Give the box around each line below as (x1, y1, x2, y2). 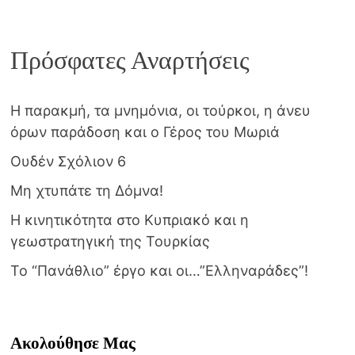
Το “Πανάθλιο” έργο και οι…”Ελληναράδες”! (10, 262, 308, 280)
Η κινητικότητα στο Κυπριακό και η (10, 212, 249, 229)
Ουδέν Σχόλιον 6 (10, 153, 126, 170)
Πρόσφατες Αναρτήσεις (10, 45, 250, 74)
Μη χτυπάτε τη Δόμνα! (10, 182, 163, 200)
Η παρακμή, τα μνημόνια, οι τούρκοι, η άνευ (10, 102, 311, 120)
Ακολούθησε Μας (10, 334, 136, 353)
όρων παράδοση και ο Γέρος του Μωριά (10, 124, 288, 141)
